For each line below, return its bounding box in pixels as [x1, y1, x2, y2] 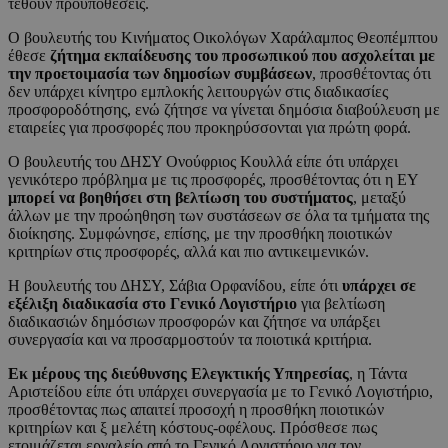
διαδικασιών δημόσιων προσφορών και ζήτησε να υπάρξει [8, 313, 380, 331]
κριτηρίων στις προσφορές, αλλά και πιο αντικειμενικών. [8, 243, 369, 261]
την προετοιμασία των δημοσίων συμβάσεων [8, 65, 312, 83]
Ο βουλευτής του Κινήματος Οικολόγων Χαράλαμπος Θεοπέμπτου [8, 29, 438, 47]
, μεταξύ [353, 189, 406, 207]
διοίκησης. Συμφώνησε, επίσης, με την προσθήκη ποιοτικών [8, 225, 392, 243]
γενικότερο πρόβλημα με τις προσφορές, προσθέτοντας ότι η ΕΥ [8, 171, 418, 189]
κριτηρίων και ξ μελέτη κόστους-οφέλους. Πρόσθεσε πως [8, 419, 377, 437]
